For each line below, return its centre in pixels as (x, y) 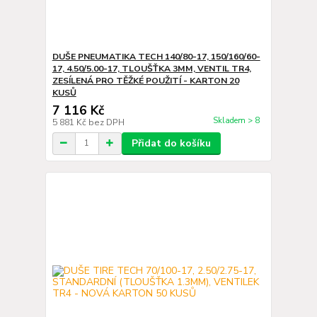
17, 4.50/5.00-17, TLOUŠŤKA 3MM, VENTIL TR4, (151, 68)
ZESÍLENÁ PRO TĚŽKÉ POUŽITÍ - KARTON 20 (145, 80)
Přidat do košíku (171, 143)
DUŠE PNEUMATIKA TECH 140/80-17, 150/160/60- (156, 56)
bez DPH (106, 122)
